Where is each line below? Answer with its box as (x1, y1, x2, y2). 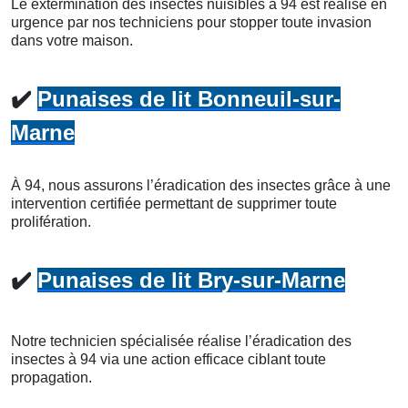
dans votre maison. (11, 32, 133, 48)
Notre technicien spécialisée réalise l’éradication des (11, 332, 352, 349)
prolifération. (11, 213, 91, 229)
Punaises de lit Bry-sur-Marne (37, 267, 345, 292)
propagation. (11, 369, 92, 385)
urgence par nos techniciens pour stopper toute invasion (11, 14, 372, 30)
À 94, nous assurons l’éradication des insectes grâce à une (11, 177, 391, 193)
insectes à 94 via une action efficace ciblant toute (11, 351, 326, 367)
